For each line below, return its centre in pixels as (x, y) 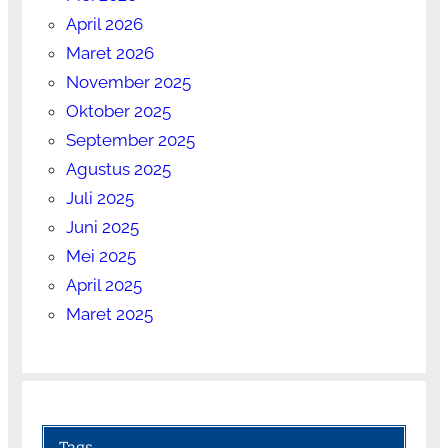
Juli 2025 (99, 197)
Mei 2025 (100, 255)
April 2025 (103, 284)
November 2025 (128, 81)
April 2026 (104, 23)
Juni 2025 (102, 226)
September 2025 (130, 139)
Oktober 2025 (118, 110)
